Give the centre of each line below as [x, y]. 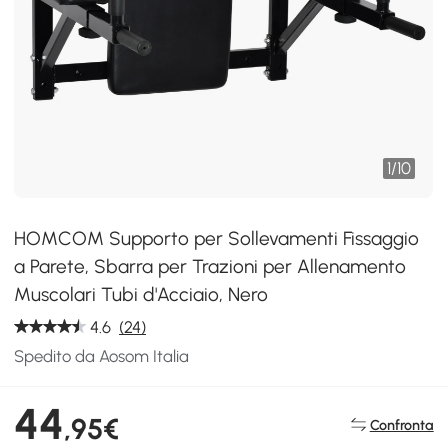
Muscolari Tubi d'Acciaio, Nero [141, 294]
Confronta [401, 424]
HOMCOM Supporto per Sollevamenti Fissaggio [217, 238]
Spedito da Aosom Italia [102, 356]
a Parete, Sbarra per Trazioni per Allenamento [210, 266]
